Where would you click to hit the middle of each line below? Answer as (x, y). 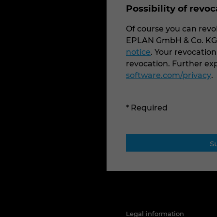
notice (138, 52)
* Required (147, 108)
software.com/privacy (169, 76)
